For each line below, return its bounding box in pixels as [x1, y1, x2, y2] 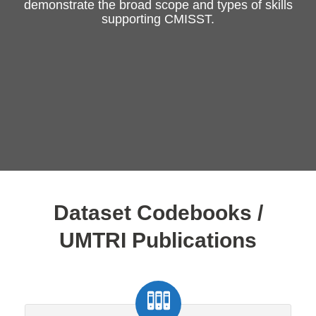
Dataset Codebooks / [53, 201, 263, 224]
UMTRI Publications [59, 229, 257, 252]
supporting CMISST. [102, 12, 214, 26]
